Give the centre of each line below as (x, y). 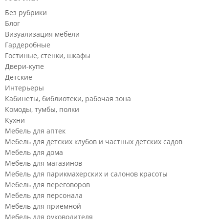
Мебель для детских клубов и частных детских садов (94, 142)
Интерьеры (24, 88)
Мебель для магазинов (44, 163)
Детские (19, 77)
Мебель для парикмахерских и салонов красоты (86, 174)
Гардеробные (28, 45)
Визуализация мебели (42, 34)
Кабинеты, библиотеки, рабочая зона (68, 99)
